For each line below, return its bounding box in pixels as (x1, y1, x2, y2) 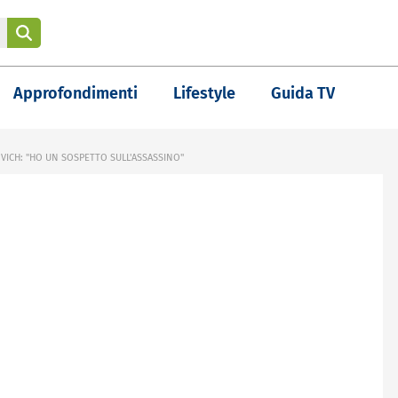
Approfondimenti (13, 84, 138, 103)
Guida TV (271, 84, 335, 103)
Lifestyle (173, 84, 235, 103)
